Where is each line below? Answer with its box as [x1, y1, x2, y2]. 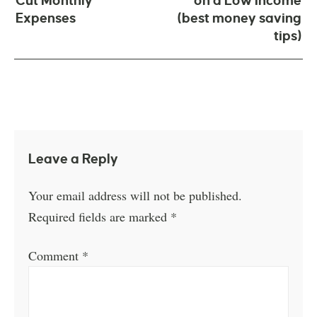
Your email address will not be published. [28, 186, 243, 204]
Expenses [16, 11, 76, 26]
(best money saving [178, 11, 301, 26]
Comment [28, 246, 83, 264]
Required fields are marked [28, 207, 171, 225]
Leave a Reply [28, 151, 119, 166]
